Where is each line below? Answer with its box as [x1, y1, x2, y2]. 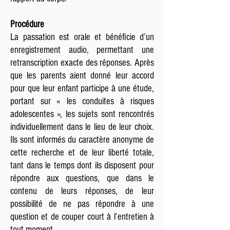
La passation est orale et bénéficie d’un [10, 32, 154, 43]
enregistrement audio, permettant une [10, 45, 154, 55]
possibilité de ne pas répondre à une [10, 199, 154, 209]
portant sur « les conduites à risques [10, 96, 154, 107]
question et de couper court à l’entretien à [10, 212, 154, 222]
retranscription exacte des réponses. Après [10, 57, 154, 68]
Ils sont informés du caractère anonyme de [10, 135, 154, 145]
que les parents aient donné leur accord [10, 70, 154, 81]
